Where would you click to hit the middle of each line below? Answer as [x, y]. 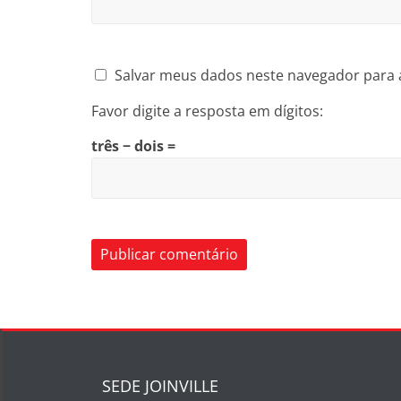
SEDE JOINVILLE [160, 386]
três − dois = [133, 146]
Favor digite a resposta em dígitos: [207, 111]
